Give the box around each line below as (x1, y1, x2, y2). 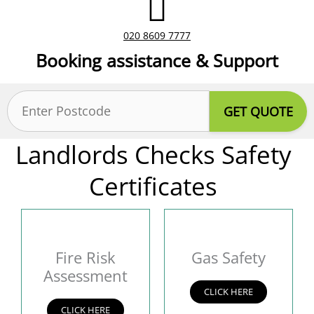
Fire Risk (55, 247, 116, 268)
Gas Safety (191, 247, 266, 268)
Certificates (89, 170, 218, 203)
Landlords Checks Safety (15, 138, 292, 171)
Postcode (6, 92, 56, 107)
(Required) (8, 114, 53, 127)
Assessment (43, 265, 128, 286)
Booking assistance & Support (36, 48, 278, 72)
